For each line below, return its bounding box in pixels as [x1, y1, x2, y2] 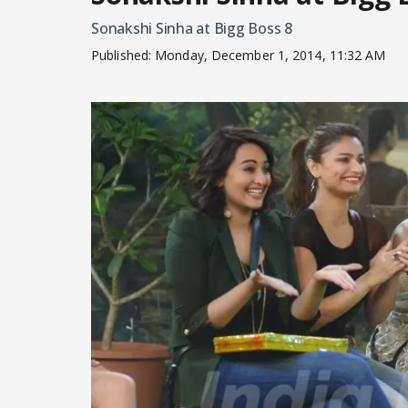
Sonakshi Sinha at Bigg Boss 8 [91, 18, 292, 39]
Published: [91, 46, 156, 65]
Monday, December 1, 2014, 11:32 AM [155, 46, 386, 65]
